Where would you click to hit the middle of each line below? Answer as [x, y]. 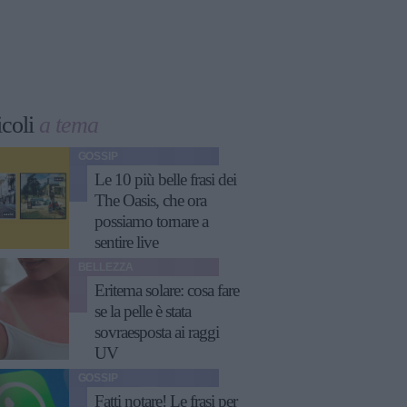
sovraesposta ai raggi [156, 333]
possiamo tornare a [151, 222]
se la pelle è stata [142, 312]
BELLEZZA [105, 267]
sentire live [126, 243]
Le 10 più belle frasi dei [165, 180]
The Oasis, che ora [150, 201]
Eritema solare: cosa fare [166, 291]
